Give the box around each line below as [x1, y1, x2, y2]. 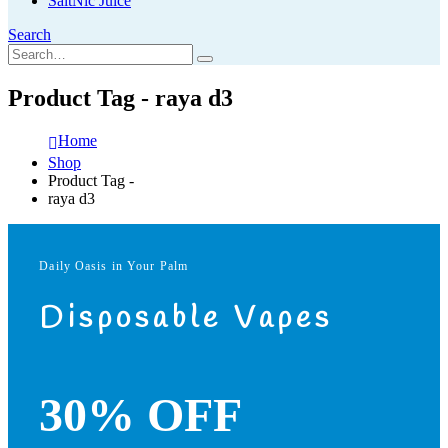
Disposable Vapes [39, 299, 334, 340]
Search [8, 26, 51, 44]
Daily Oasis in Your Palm [39, 259, 188, 274]
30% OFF [39, 388, 243, 442]
